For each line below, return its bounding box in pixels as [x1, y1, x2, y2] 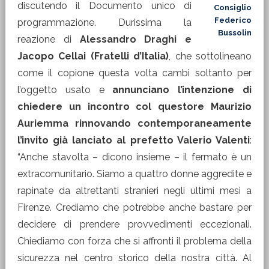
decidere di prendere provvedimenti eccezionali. [17, 219, 252, 230]
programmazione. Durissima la [17, 17, 192, 28]
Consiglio [214, 3, 252, 12]
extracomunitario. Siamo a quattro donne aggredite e [17, 168, 252, 180]
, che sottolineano [169, 50, 252, 62]
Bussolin [218, 28, 252, 37]
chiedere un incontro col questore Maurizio [17, 101, 252, 112]
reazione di [17, 34, 80, 45]
